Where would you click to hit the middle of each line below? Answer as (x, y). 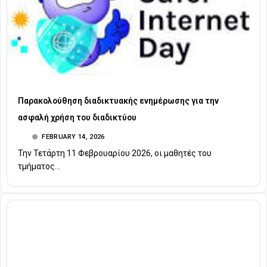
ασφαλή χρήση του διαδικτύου (77, 118)
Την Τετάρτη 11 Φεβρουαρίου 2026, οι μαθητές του (115, 153)
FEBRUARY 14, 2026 (73, 137)
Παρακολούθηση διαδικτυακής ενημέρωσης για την (118, 101)
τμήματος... (39, 167)
